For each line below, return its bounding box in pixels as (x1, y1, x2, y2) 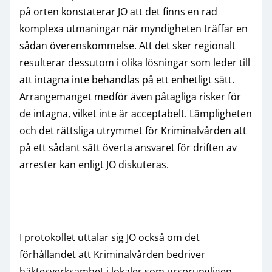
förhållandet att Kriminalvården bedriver (19, 247, 205, 261)
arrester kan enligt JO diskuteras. (19, 157, 169, 171)
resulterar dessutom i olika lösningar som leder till (19, 55, 250, 69)
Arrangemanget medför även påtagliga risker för (19, 89, 241, 103)
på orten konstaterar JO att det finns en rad (19, 4, 217, 18)
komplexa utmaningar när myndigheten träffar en (19, 21, 248, 35)
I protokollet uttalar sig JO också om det (19, 230, 200, 244)
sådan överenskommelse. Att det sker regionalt (19, 38, 236, 52)
